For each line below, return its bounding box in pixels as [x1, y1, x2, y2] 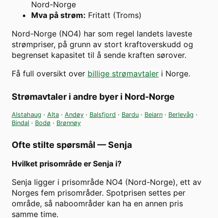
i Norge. [159, 69, 190, 79]
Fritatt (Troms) [88, 10, 142, 20]
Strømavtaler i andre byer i [12, 91, 125, 102]
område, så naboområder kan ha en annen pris [12, 199, 183, 209]
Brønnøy [56, 119, 81, 127]
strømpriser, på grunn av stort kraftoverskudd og [12, 39, 193, 50]
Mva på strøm [31, 10, 83, 20]
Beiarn [145, 111, 163, 119]
